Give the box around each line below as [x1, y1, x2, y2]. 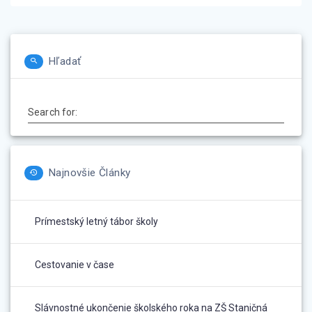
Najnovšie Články [48, 166, 131, 180]
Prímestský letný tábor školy [35, 216, 158, 228]
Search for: [28, 107, 78, 118]
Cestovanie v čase [35, 259, 114, 271]
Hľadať [48, 55, 81, 68]
